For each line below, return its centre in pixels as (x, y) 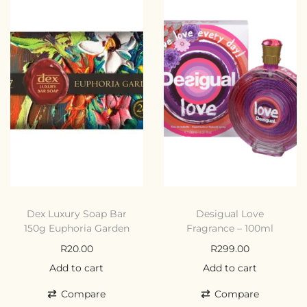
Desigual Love (230, 213)
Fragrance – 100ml (230, 228)
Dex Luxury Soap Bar (76, 213)
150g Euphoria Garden (76, 228)
